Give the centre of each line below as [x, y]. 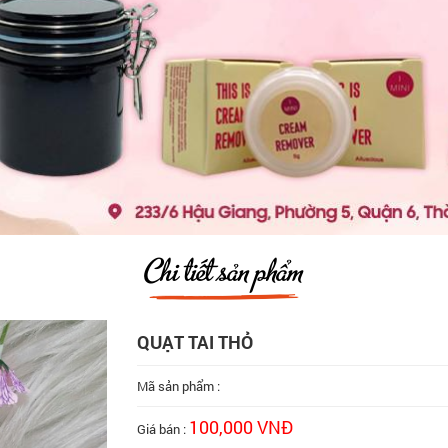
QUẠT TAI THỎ [194, 342]
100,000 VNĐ [240, 427]
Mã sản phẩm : [178, 386]
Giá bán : [162, 429]
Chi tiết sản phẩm [224, 272]
